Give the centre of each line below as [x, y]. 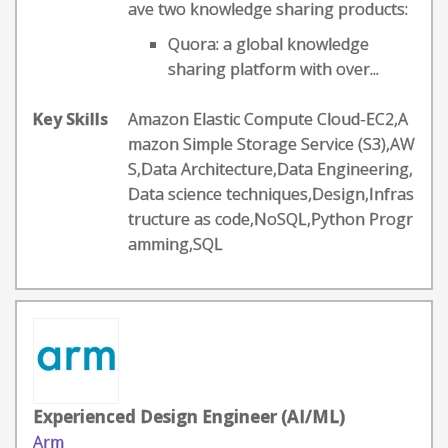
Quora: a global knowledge [268, 44]
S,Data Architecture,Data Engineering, [270, 169]
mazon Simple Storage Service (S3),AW [271, 144]
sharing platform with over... [273, 69]
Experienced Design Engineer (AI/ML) [189, 416]
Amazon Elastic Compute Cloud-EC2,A [268, 119]
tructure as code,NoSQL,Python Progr [270, 219]
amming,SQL [175, 244]
